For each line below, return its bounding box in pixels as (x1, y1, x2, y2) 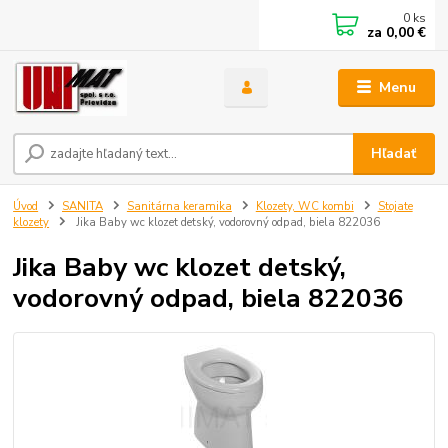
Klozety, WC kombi (255, 199, 354, 215)
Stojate (377, 199, 413, 215)
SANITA (62, 199, 103, 215)
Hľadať (371, 144, 417, 164)
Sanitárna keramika (126, 199, 232, 215)
